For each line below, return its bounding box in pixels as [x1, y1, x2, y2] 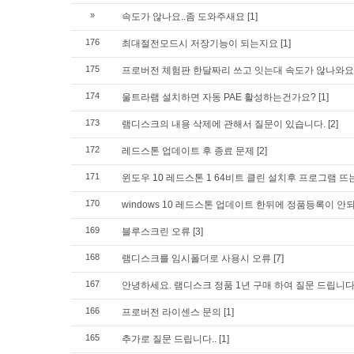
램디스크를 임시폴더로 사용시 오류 [122, 253, 271, 264]
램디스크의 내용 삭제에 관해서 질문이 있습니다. [122, 119, 326, 130]
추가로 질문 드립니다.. [122, 333, 217, 345]
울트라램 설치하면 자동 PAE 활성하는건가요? [122, 92, 316, 103]
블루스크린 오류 [122, 226, 190, 237]
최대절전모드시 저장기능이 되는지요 [122, 38, 278, 49]
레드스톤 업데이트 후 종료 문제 [122, 145, 254, 156]
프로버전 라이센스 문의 [122, 307, 221, 318]
